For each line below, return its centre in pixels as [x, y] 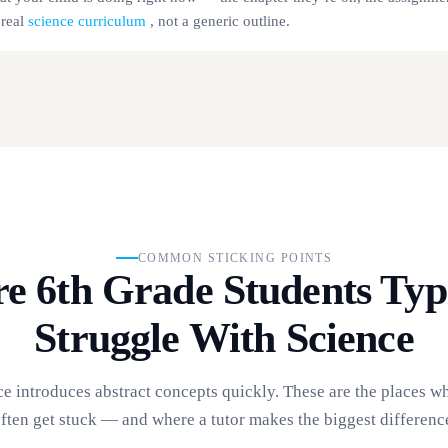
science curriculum [87, 21]
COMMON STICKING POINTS [235, 257]
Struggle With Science [224, 337]
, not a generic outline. [218, 21]
